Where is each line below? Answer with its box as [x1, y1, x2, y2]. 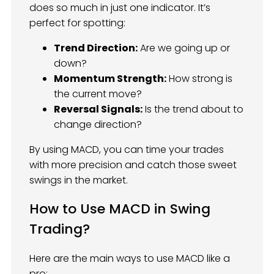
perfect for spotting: [29, 15, 125, 30]
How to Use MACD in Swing [29, 199, 210, 219]
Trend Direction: [54, 40, 138, 55]
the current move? [54, 86, 142, 101]
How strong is [166, 71, 232, 86]
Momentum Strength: [54, 71, 166, 86]
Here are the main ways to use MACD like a [29, 251, 230, 265]
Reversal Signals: [54, 102, 143, 116]
